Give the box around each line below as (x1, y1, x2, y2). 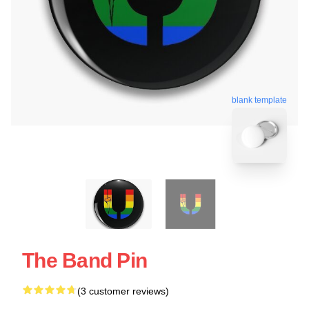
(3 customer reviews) (77, 285, 169, 297)
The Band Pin (22, 248, 147, 272)
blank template (232, 94, 287, 104)
